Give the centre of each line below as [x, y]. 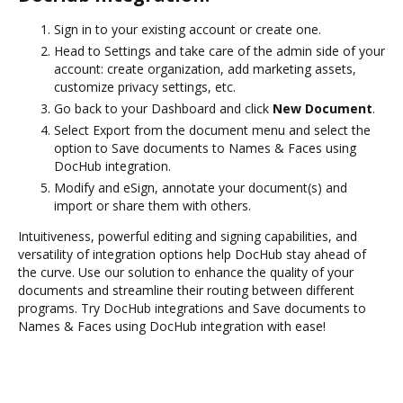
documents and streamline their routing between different [186, 290]
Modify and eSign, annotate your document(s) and [201, 187]
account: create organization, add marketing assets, [205, 68]
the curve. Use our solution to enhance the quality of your [186, 272]
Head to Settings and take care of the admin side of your [219, 50]
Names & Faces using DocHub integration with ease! [172, 326]
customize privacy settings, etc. [145, 86]
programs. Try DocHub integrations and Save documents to [192, 308]
